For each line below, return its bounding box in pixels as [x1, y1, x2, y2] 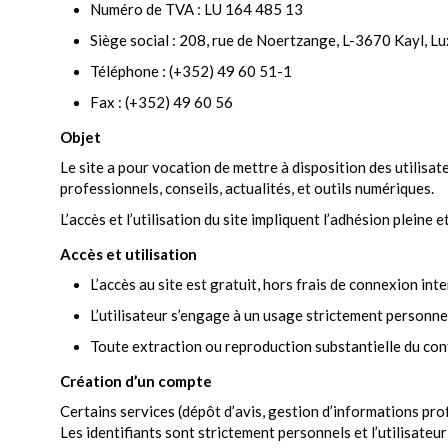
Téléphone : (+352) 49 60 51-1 [90, 62, 292, 80]
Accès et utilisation [60, 245, 197, 263]
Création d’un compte [60, 372, 212, 390]
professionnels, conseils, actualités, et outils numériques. [60, 179, 434, 197]
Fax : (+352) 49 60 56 [90, 93, 233, 111]
